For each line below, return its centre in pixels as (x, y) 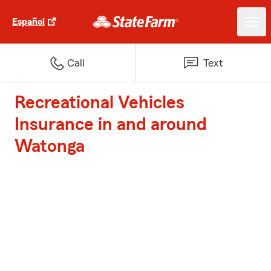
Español (28, 22)
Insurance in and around (111, 125)
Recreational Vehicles (100, 103)
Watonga (50, 146)
